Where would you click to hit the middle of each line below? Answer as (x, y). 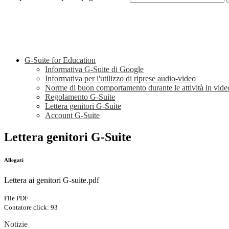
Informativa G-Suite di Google (94, 70)
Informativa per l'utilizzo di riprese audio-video (120, 79)
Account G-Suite (72, 116)
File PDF (16, 198)
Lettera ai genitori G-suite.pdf (52, 180)
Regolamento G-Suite (80, 97)
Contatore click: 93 (31, 208)
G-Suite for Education (60, 60)
